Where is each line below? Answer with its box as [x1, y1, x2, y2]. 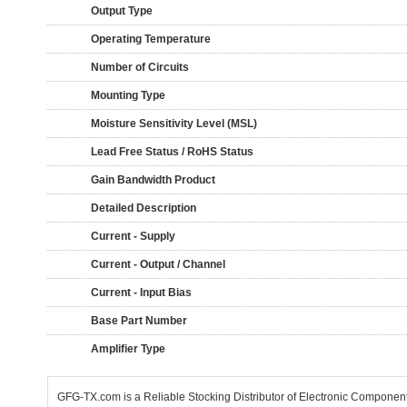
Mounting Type [91, 89, 165, 102]
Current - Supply [91, 230, 175, 243]
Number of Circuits [91, 61, 189, 74]
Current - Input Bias [91, 286, 192, 299]
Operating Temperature [91, 33, 211, 45]
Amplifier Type [91, 342, 165, 355]
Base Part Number [91, 314, 187, 327]
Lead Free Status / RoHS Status [91, 145, 253, 158]
